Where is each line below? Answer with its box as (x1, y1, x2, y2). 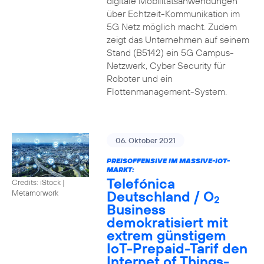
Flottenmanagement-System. (106, 85, 227, 97)
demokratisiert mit (106, 213, 228, 231)
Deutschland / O (106, 187, 214, 205)
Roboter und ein (106, 72, 173, 84)
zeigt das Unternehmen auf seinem (106, 34, 249, 45)
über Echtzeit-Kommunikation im (106, 8, 240, 19)
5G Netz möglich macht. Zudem (106, 21, 237, 32)
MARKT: (106, 165, 134, 174)
